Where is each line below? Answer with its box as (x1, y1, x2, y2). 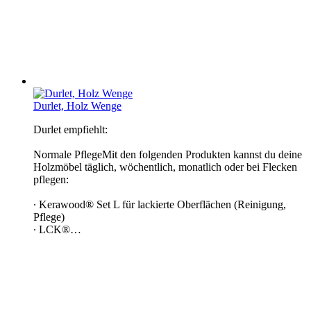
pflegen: (33, 173, 69, 185)
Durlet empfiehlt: (33, 123, 108, 135)
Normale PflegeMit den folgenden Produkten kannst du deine (33, 148, 302, 160)
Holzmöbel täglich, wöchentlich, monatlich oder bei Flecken (33, 160, 297, 173)
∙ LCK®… (33, 223, 81, 235)
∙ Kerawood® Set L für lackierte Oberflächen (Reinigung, (33, 198, 286, 210)
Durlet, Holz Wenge (33, 99, 121, 112)
